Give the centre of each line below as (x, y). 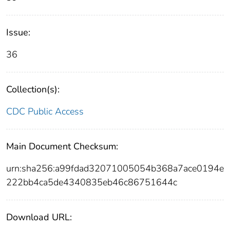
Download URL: (39, 217)
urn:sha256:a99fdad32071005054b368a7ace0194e (115, 169)
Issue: (18, 33)
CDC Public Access (45, 112)
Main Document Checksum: (62, 147)
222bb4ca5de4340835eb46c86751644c (92, 183)
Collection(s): (33, 90)
